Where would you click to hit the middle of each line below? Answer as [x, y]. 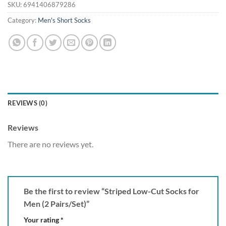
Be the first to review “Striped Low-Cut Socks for [111, 191]
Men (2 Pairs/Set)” [57, 203]
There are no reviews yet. [50, 144]
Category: [23, 20]
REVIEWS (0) [27, 103]
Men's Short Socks [64, 20]
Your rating [42, 219]
